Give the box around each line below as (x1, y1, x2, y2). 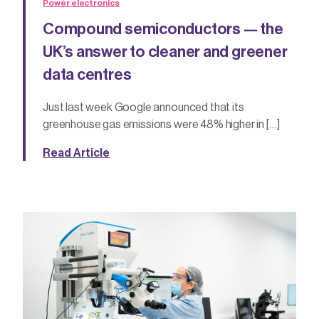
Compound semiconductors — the (43, 21, 283, 38)
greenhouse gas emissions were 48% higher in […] (43, 119, 280, 131)
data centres (43, 67, 132, 83)
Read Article (43, 147, 110, 159)
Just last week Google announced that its (43, 102, 244, 114)
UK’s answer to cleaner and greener (43, 44, 288, 61)
